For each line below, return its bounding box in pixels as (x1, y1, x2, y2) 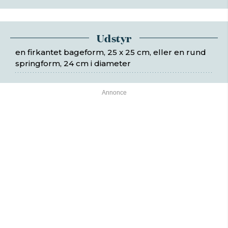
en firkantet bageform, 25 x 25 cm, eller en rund (15, 47, 206, 57)
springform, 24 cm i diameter (15, 59, 131, 68)
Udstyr (96, 30, 132, 45)
